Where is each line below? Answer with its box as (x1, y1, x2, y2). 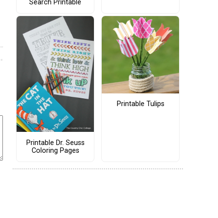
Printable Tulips (116, 100, 164, 109)
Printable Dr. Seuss (26, 138, 85, 147)
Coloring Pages (31, 146, 79, 155)
